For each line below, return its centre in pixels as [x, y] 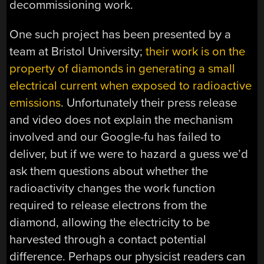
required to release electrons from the [108, 205]
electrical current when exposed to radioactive [131, 85]
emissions [35, 103]
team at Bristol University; [78, 51]
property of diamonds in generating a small [123, 68]
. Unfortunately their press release [149, 103]
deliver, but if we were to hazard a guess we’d [129, 154]
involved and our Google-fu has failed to [115, 137]
